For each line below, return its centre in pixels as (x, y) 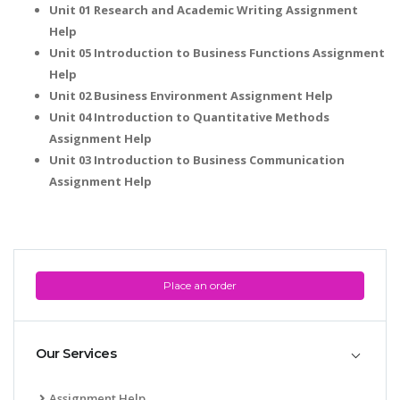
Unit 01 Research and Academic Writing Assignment (204, 10)
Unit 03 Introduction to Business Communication (197, 160)
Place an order (200, 286)
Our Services (76, 354)
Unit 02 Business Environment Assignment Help (191, 96)
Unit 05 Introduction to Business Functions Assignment (217, 53)
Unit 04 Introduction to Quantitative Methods (189, 117)
